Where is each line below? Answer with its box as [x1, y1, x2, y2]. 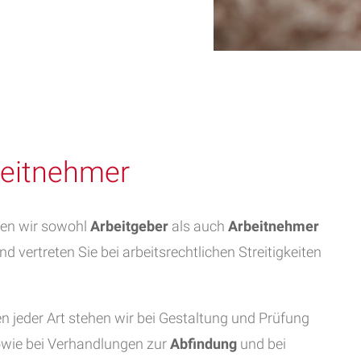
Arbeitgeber [90, 218, 168, 234]
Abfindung [170, 335, 237, 352]
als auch [168, 218, 228, 234]
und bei [237, 335, 286, 352]
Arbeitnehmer [228, 218, 319, 234]
